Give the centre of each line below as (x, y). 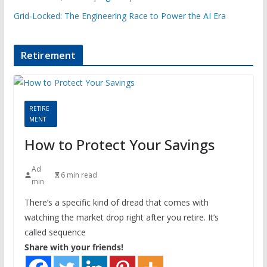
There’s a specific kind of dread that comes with (116, 202)
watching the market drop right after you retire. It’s (121, 217)
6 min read (79, 175)
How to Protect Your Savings (119, 144)
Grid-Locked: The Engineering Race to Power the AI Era (119, 15)
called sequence (55, 232)
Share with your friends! (74, 247)
